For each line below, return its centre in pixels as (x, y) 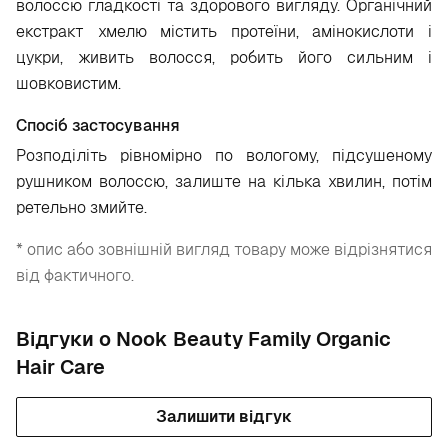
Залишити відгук (224, 416)
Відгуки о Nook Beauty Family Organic (203, 339)
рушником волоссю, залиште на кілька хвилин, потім (224, 181)
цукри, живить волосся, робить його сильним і (224, 57)
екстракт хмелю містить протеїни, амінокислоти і (224, 31)
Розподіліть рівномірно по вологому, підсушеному (224, 155)
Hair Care (60, 367)
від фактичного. (75, 275)
